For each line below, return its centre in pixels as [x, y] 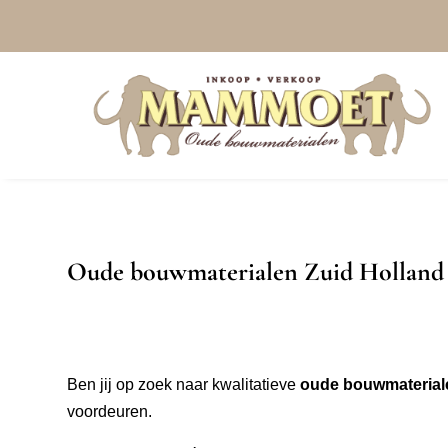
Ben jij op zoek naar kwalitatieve [184, 385]
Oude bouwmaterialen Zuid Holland [256, 272]
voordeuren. [110, 412]
